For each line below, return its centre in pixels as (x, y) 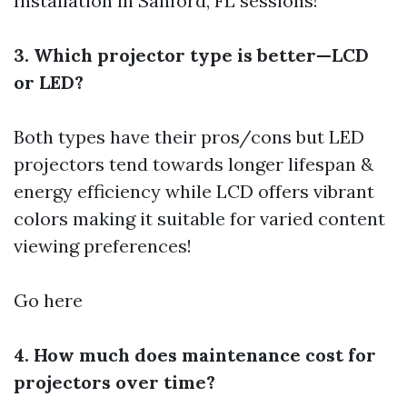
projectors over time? (114, 382)
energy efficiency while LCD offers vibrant (194, 191)
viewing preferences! (103, 246)
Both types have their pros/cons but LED (189, 137)
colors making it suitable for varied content (199, 218)
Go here (48, 300)
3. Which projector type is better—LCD (191, 55)
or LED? (49, 82)
